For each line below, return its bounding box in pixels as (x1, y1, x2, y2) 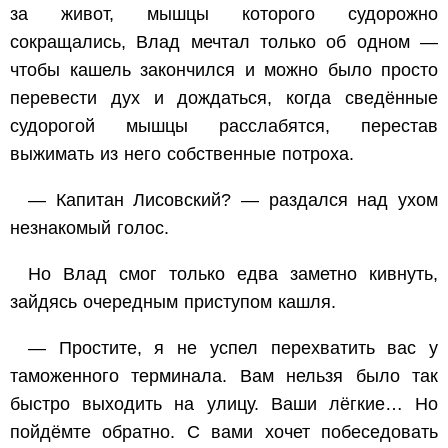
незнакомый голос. (10, 217, 169, 238)
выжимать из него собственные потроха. (10, 143, 354, 164)
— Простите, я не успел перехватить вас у (28, 337, 438, 358)
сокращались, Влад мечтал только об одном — (10, 31, 438, 52)
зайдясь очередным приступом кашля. (10, 291, 336, 312)
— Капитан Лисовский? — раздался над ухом (28, 189, 438, 210)
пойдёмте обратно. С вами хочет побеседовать (10, 421, 438, 442)
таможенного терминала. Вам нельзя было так (10, 365, 438, 386)
